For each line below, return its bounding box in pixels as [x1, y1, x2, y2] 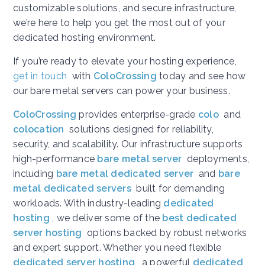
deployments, [184, 153, 249, 165]
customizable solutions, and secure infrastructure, [13, 2, 237, 14]
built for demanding [134, 183, 225, 195]
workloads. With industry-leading [13, 198, 164, 209]
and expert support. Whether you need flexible [13, 242, 222, 254]
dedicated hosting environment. [13, 32, 156, 44]
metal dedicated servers [13, 183, 131, 195]
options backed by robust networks [84, 227, 247, 239]
